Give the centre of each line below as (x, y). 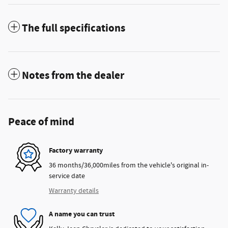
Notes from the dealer (73, 76)
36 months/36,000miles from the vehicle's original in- (129, 165)
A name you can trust (82, 214)
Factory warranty (76, 151)
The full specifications (74, 28)
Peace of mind (41, 122)
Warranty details (74, 191)
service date (67, 176)
